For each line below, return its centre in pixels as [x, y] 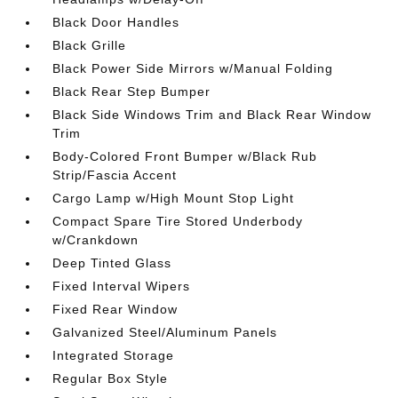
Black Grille [90, 45]
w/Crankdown [96, 240]
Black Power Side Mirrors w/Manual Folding [193, 68]
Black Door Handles [116, 22]
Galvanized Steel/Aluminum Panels [165, 332]
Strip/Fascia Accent [115, 175]
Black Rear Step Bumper [132, 92]
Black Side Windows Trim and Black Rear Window [212, 115]
